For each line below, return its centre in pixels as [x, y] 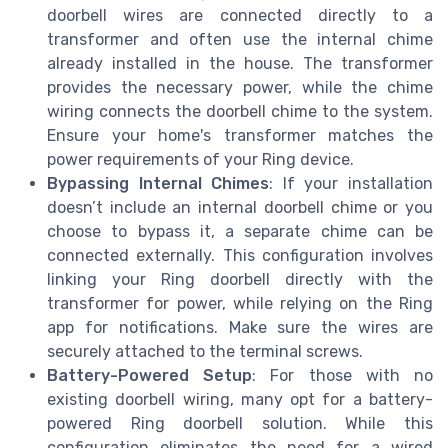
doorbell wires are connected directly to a [240, 16]
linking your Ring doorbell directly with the [240, 280]
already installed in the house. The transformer [240, 64]
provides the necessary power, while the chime [240, 88]
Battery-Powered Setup [150, 376]
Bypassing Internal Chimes [158, 184]
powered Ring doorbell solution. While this [240, 424]
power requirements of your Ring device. [200, 160]
